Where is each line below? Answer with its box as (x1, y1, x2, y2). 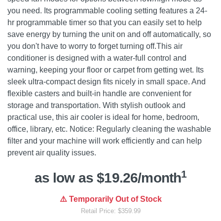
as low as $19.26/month (34, 170, 182, 185)
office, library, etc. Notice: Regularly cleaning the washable (7, 125, 211, 133)
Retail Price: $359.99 (80, 207, 141, 215)
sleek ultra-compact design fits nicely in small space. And (7, 77, 206, 86)
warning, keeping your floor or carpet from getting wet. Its (7, 66, 204, 74)
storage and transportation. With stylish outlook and (7, 101, 185, 110)
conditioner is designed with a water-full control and (7, 54, 186, 62)
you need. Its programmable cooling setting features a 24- (7, 6, 207, 15)
